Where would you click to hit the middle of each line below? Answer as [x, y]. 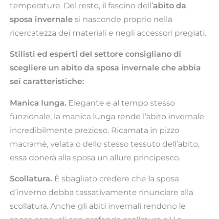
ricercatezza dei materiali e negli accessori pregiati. [108, 33]
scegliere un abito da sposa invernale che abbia [105, 68]
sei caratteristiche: [47, 81]
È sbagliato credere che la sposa [116, 179]
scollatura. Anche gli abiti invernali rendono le [98, 206]
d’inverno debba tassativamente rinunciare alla [101, 192]
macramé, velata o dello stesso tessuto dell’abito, [105, 144]
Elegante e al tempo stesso [121, 103]
